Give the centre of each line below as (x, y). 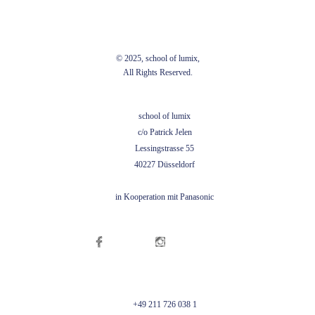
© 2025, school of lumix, (157, 58)
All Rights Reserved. (157, 72)
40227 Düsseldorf (165, 165)
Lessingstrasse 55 (165, 148)
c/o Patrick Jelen (165, 132)
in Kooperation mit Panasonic (165, 197)
